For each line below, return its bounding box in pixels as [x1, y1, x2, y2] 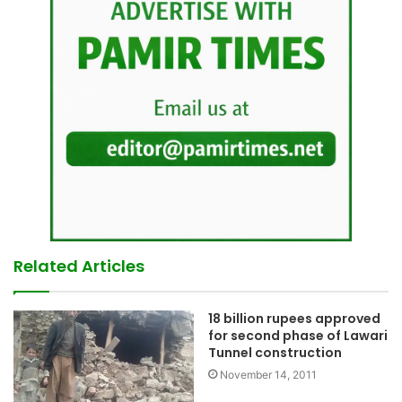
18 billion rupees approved [208, 309, 380, 328]
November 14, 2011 [220, 367, 317, 381]
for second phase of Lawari [208, 326, 388, 345]
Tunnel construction [208, 343, 342, 362]
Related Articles [13, 254, 144, 277]
